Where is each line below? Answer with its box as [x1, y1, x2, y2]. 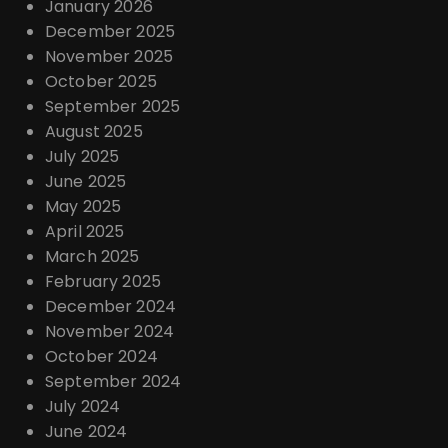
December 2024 [45, 295, 176, 318]
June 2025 [45, 170, 127, 193]
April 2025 [45, 220, 125, 243]
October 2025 [45, 70, 157, 93]
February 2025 [45, 270, 161, 293]
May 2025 [45, 195, 122, 218]
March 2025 [45, 245, 140, 268]
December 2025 [45, 20, 175, 43]
